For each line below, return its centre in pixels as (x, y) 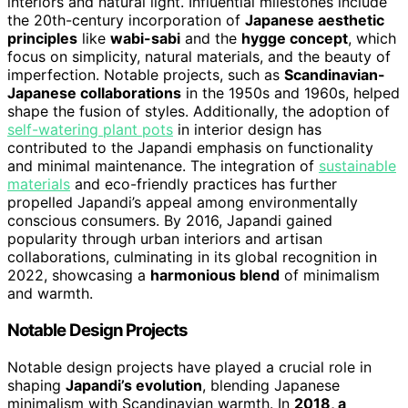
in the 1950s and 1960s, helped (291, 93)
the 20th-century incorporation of (126, 20)
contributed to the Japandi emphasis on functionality (190, 148)
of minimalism (330, 275)
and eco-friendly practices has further (204, 184)
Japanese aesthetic (315, 20)
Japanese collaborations (94, 93)
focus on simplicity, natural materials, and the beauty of (199, 57)
